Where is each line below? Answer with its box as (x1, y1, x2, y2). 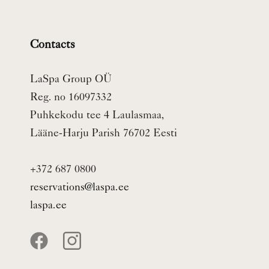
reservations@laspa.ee (30, 182, 129, 193)
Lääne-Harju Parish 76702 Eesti (30, 128, 177, 139)
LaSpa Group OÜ (30, 74, 112, 85)
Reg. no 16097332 (30, 92, 112, 103)
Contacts (30, 40, 75, 52)
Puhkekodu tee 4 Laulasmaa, (30, 110, 165, 121)
